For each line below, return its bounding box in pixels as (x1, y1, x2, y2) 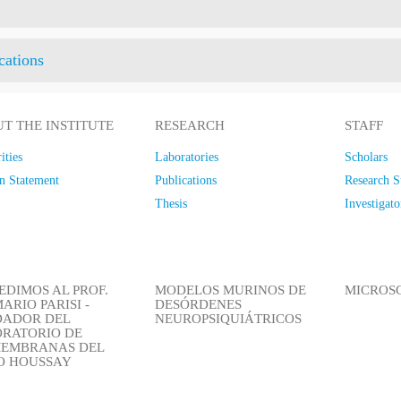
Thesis (155, 196, 188, 210)
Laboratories (155, 149, 219, 164)
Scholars (345, 149, 388, 164)
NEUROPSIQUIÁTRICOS (155, 310, 303, 326)
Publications (155, 173, 218, 187)
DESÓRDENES (155, 295, 243, 311)
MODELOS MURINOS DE (155, 281, 307, 297)
